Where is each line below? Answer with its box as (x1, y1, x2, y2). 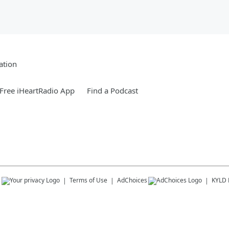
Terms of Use (70, 176, 107, 185)
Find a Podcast (87, 85, 138, 96)
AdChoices (117, 176, 147, 185)
